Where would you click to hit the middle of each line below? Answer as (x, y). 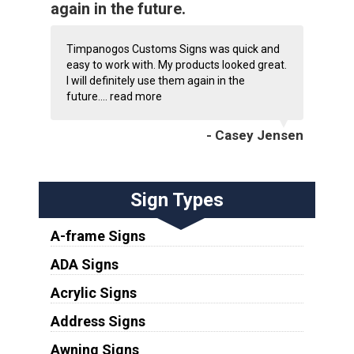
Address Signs (98, 321)
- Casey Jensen (255, 135)
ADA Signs (84, 264)
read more (136, 96)
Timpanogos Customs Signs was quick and (173, 49)
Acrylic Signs (93, 292)
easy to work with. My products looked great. (176, 64)
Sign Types (177, 200)
